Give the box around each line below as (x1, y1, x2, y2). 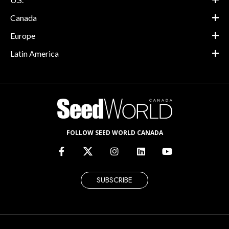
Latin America (10, 48, 59, 58)
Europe (10, 30, 35, 40)
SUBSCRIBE (97, 174, 132, 186)
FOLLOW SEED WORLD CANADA (66, 128, 163, 138)
